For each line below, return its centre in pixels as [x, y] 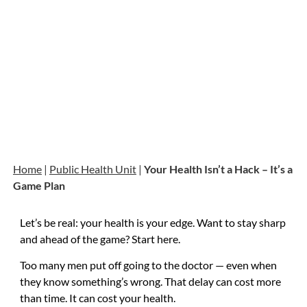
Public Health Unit [93, 169]
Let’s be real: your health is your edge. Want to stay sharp [152, 222]
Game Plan [39, 185]
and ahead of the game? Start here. [100, 238]
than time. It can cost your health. [97, 297]
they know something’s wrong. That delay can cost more [150, 281]
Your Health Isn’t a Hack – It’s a [218, 169]
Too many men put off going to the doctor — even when [148, 265]
